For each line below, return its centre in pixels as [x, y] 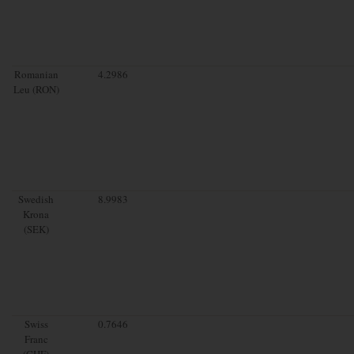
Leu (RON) [36, 89]
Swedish [36, 199]
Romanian [36, 74]
